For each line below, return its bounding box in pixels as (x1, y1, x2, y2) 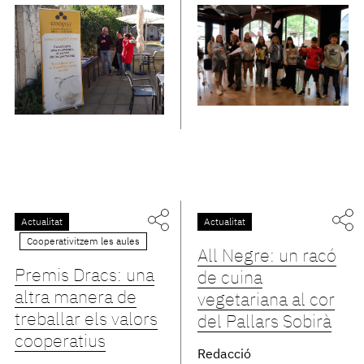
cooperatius (14, 332, 106, 351)
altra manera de (14, 288, 136, 307)
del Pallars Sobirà (197, 313, 332, 331)
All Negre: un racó (197, 247, 337, 266)
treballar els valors (14, 310, 158, 329)
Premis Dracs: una (14, 266, 154, 285)
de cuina (197, 269, 263, 288)
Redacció (197, 348, 252, 362)
